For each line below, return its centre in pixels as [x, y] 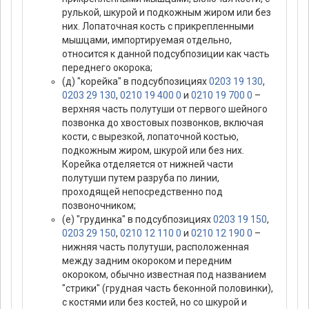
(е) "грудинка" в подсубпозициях [138, 220]
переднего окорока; [107, 68]
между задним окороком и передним [147, 261]
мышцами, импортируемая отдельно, [147, 40]
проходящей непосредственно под [142, 192]
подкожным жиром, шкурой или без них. [153, 151]
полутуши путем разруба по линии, [141, 178]
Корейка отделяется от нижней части [148, 165]
